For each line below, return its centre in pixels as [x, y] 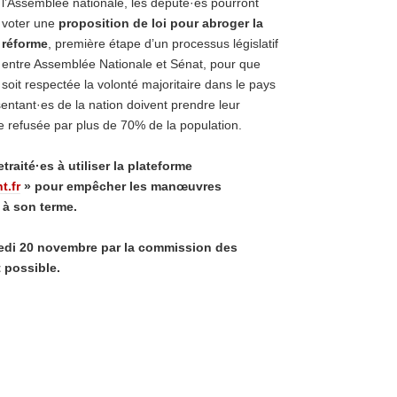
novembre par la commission [125, 247]
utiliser [89, 166]
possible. [32, 268]
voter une [30, 23]
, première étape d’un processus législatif [163, 43]
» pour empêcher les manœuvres [123, 186]
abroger [226, 23]
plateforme [160, 166]
